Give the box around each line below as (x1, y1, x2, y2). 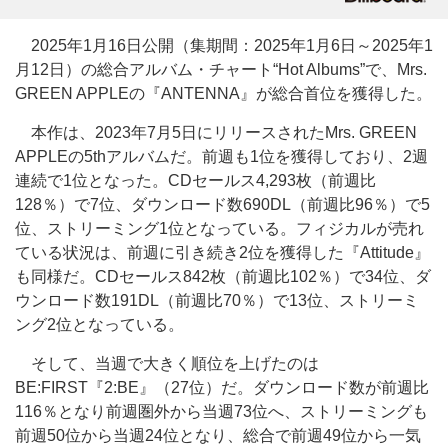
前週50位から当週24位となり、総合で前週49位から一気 (15, 427, 421, 444)
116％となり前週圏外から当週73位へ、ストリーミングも (15, 403, 428, 420)
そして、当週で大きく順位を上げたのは (15, 355, 319, 372)
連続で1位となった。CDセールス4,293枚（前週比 (15, 172, 376, 189)
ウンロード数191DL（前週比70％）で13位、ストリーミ (15, 292, 419, 309)
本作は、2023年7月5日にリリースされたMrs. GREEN (15, 124, 417, 141)
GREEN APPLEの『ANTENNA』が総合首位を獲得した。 (15, 85, 432, 102)
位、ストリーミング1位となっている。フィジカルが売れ (15, 220, 424, 237)
